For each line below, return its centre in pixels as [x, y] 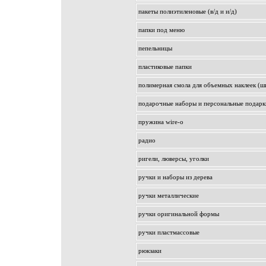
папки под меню [161, 30]
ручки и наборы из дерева [175, 177]
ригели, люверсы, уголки [174, 159]
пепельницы [155, 48]
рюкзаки [150, 251]
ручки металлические [169, 195]
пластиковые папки [165, 66]
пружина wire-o [161, 122]
